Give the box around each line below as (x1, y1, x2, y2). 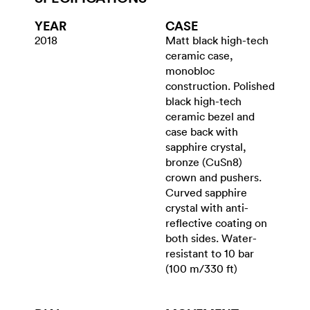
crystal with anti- (165, 201, 248, 215)
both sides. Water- (165, 231, 257, 246)
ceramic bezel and (165, 109, 255, 124)
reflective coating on (165, 216, 267, 230)
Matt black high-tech (165, 33, 268, 48)
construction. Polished (165, 79, 275, 93)
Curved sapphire (165, 185, 247, 200)
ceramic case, (165, 48, 233, 63)
